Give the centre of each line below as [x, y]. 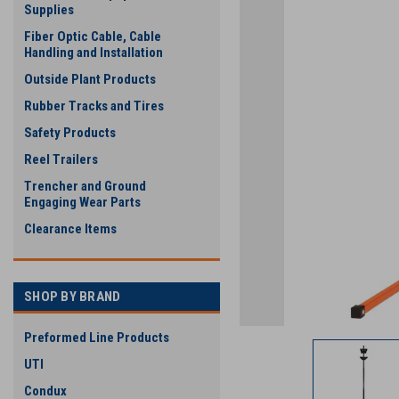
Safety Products [70, 133]
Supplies [49, 10]
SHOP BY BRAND [73, 297]
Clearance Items [70, 229]
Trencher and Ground [85, 186]
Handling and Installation [94, 53]
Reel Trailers [61, 159]
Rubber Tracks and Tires [94, 106]
